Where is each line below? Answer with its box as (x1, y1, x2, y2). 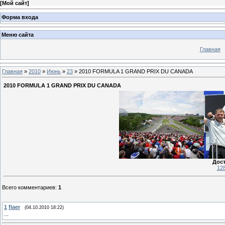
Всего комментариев (2, 184, 55, 190)
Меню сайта (2, 32, 34, 38)
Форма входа (2, 14, 38, 20)
